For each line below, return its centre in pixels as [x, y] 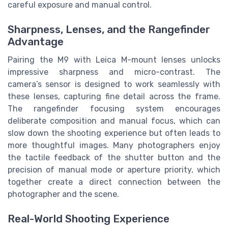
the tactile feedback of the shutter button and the [114, 157]
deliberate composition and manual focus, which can [114, 121]
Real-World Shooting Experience [89, 219]
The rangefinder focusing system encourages [114, 108]
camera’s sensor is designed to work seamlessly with [114, 84]
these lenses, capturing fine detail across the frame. [114, 96]
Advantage [36, 41]
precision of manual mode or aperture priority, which [114, 169]
